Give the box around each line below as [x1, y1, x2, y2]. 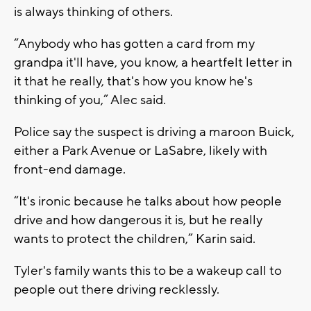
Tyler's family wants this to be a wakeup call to [14, 262, 282, 279]
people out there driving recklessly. [14, 280, 219, 298]
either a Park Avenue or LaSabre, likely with [14, 142, 267, 159]
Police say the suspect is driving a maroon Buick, [14, 123, 294, 140]
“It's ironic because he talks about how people [14, 192, 282, 210]
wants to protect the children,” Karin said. [14, 230, 255, 247]
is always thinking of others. [14, 3, 173, 20]
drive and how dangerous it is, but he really [14, 211, 262, 228]
